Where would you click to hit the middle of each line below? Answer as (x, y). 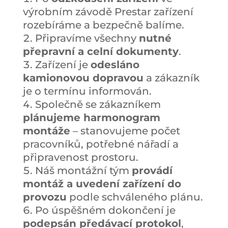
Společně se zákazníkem (98, 104)
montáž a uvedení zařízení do (102, 183)
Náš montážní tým (83, 170)
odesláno (115, 64)
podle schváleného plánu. (135, 197)
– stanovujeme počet (125, 131)
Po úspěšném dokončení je (105, 210)
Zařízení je (63, 64)
